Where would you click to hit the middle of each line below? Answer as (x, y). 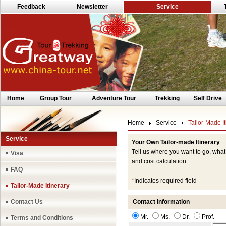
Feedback (31, 7)
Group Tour (55, 98)
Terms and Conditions (42, 218)
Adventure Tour (114, 98)
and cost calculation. (160, 161)
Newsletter (92, 7)
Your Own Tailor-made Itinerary (176, 142)
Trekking (167, 98)
